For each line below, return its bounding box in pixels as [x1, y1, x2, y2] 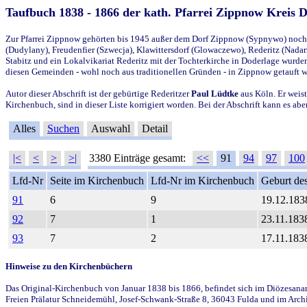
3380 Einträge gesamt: [89, 151, 188, 164]
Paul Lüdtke [191, 88, 238, 99]
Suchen [47, 122, 79, 134]
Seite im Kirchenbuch [50, 174, 144, 186]
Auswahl [88, 122, 133, 134]
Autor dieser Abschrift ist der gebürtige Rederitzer [5, 88, 191, 99]
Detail [139, 122, 171, 134]
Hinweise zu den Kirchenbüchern [5, 260, 132, 271]
